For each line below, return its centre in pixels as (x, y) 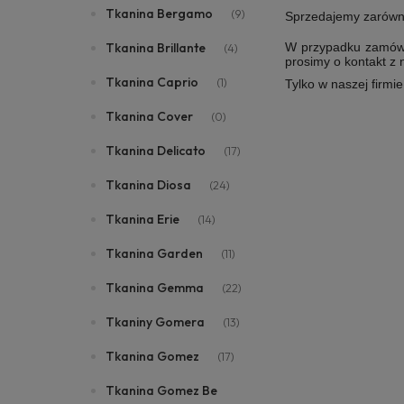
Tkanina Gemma (155, 288)
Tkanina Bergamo (159, 14)
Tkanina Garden (154, 253)
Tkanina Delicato (156, 151)
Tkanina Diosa (148, 185)
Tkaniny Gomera (155, 322)
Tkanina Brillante (156, 48)
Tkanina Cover (149, 116)
